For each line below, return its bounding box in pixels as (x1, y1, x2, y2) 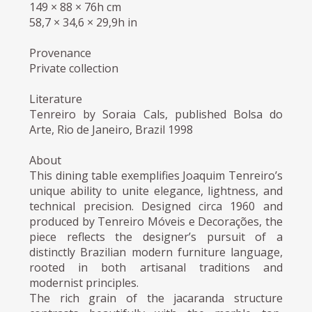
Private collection (29, 60, 119, 76)
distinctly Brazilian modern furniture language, (29, 244, 283, 260)
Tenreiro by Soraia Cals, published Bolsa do (29, 106, 283, 122)
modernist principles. (29, 274, 139, 290)
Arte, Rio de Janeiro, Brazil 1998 (29, 121, 194, 137)
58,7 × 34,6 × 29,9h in (29, 14, 138, 30)
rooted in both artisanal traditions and (29, 259, 283, 275)
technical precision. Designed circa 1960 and (29, 198, 283, 214)
